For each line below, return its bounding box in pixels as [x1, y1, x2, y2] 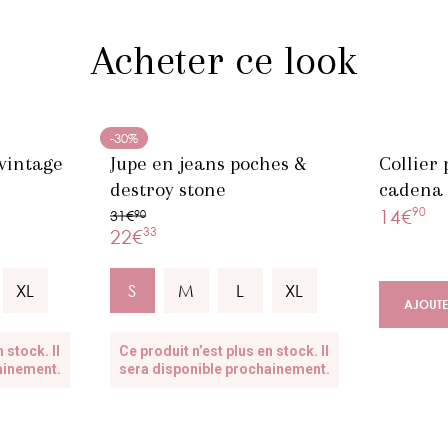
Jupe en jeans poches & [109, 152, 307, 175]
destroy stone [109, 178, 226, 201]
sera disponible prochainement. [118, 361, 330, 377]
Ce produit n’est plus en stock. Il [119, 343, 329, 359]
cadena [378, 178, 443, 201]
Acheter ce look [91, 37, 357, 84]
